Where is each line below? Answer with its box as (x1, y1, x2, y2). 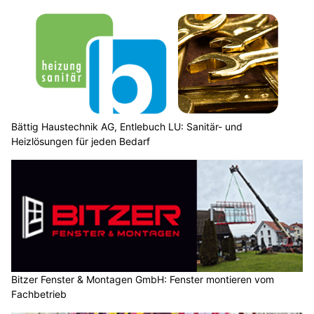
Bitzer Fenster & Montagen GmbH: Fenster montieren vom (11, 273, 274, 285)
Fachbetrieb (11, 287, 67, 300)
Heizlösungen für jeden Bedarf (11, 135, 150, 148)
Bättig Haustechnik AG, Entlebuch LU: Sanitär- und (11, 121, 243, 133)
